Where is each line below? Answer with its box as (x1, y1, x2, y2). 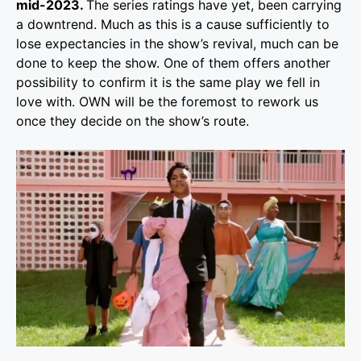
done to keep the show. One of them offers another (16, 54, 330, 71)
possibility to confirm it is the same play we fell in (16, 73, 320, 90)
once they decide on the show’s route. (16, 112, 249, 129)
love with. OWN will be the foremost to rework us (16, 93, 318, 110)
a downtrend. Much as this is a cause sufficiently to (16, 15, 330, 32)
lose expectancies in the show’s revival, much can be (16, 35, 338, 52)
